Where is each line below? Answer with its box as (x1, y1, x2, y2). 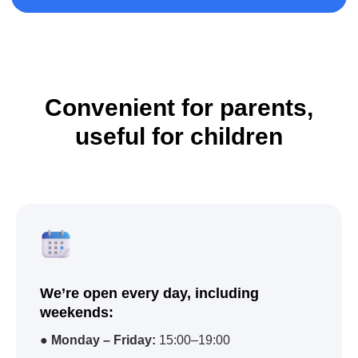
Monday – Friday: (51, 333, 156, 347)
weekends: (40, 304, 113, 320)
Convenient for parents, (45, 94, 313, 121)
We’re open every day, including (40, 285, 259, 301)
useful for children (75, 123, 283, 149)
